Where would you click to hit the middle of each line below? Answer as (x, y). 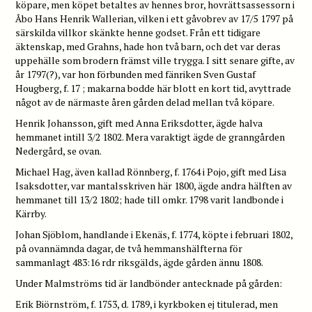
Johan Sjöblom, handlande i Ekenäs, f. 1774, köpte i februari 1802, (154, 234)
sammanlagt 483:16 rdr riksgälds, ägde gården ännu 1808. (140, 262)
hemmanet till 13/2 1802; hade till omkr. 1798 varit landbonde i (150, 199)
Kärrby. (31, 213)
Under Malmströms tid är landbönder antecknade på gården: (149, 283)
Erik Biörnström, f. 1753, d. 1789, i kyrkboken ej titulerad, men (147, 304)
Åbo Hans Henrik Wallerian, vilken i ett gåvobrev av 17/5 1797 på (155, 18)
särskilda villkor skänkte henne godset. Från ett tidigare (138, 32)
